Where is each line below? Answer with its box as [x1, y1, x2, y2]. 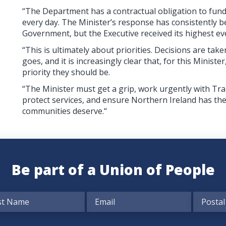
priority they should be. [22, 66, 110, 78]
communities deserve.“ [22, 105, 107, 117]
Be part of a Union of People [11, 159, 215, 179]
